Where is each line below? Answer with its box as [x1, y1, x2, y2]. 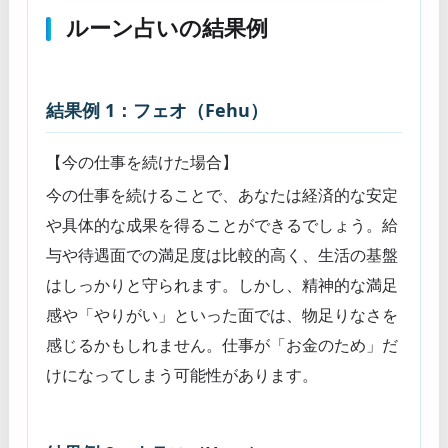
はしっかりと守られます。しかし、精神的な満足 [46, 273, 398, 296]
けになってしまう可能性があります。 [46, 363, 318, 386]
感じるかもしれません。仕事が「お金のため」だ [46, 333, 398, 356]
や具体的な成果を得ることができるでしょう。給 [46, 213, 398, 236]
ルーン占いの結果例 [66, 11, 268, 42]
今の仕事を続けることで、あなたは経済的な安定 [46, 183, 398, 206]
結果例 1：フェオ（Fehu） [46, 97, 268, 122]
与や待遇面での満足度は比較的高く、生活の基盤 [46, 243, 398, 266]
